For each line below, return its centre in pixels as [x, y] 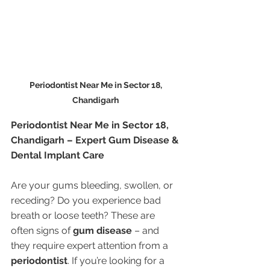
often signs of [42, 231]
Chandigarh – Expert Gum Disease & [96, 140]
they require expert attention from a [91, 246]
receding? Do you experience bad [87, 200]
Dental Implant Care [58, 155]
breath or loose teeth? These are [84, 215]
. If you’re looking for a [117, 261]
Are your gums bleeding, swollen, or [93, 185]
